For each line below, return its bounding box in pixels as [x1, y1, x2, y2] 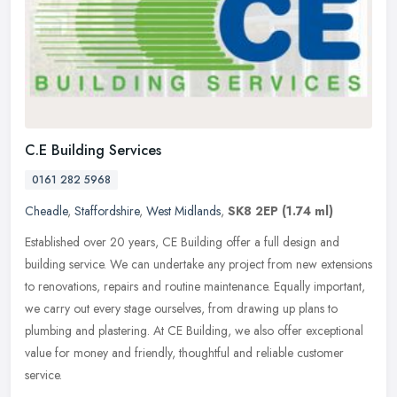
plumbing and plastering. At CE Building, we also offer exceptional [25, 322, 363, 340]
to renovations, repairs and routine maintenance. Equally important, [25, 277, 365, 296]
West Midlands [146, 202, 221, 221]
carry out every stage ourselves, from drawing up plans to [43, 300, 338, 318]
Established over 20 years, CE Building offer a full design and [25, 233, 339, 252]
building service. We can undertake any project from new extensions [25, 255, 372, 274]
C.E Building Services [25, 140, 161, 161]
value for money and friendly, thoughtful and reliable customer [25, 344, 344, 362]
